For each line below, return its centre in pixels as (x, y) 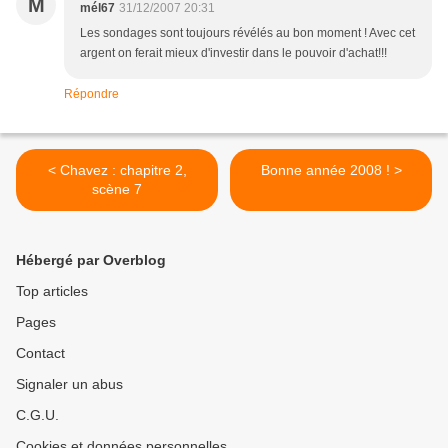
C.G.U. (37, 415)
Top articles (52, 291)
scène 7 (117, 189)
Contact (40, 353)
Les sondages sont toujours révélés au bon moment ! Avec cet (247, 33)
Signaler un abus (69, 384)
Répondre (91, 94)
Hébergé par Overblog (91, 260)
